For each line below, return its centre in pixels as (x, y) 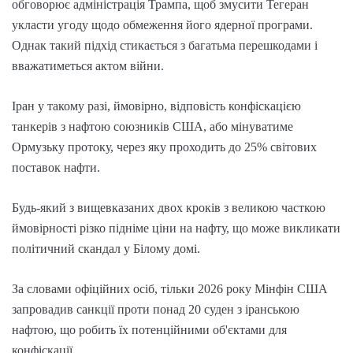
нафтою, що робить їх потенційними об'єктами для (149, 329)
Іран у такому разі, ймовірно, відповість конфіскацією (156, 106)
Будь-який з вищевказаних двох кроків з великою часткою (169, 207)
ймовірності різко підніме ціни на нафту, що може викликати (176, 228)
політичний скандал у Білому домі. (106, 248)
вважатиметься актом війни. (88, 65)
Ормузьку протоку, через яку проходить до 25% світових (164, 147)
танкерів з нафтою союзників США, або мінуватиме (152, 126)
